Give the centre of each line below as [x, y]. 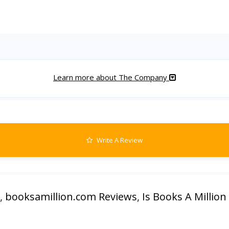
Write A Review [119, 140]
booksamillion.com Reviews [71, 197]
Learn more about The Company [111, 77]
